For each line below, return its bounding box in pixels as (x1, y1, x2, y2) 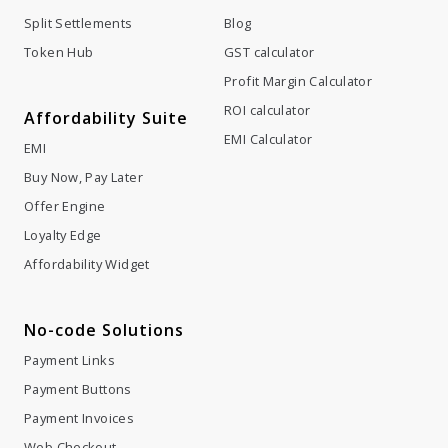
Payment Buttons (24, 300, 132, 319)
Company (24, 422, 103, 445)
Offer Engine (24, 117, 106, 136)
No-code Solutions (24, 239, 184, 262)
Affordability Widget (24, 175, 150, 194)
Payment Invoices (24, 329, 135, 348)
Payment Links (24, 271, 116, 290)
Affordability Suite (24, 26, 188, 49)
